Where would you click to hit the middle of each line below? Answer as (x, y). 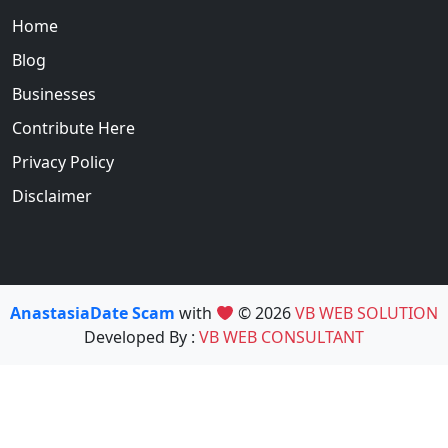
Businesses (54, 94)
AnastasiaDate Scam (94, 313)
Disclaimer (52, 196)
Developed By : (141, 337)
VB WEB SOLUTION (367, 313)
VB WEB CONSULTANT (281, 337)
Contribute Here (73, 128)
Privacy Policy (63, 162)
